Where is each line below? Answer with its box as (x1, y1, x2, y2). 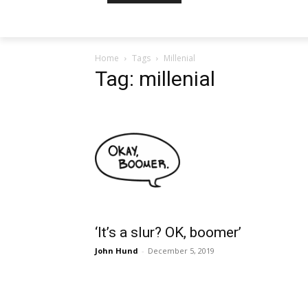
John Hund (95, 245, 138, 256)
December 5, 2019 (148, 245, 214, 256)
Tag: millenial (95, 67, 215, 91)
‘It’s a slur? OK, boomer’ (95, 224, 241, 241)
